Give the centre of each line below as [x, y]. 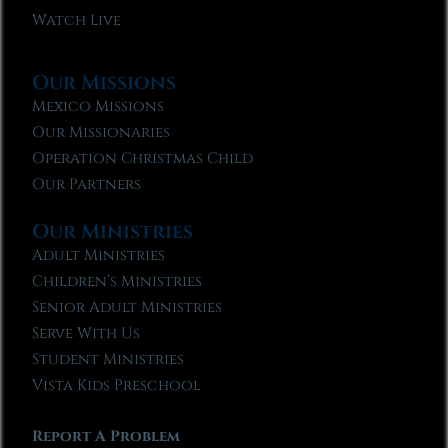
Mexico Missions [98, 106]
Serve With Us [86, 333]
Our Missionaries [101, 132]
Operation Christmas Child [143, 158]
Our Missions [104, 82]
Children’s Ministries [117, 281]
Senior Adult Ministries [127, 307]
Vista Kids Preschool [117, 385]
